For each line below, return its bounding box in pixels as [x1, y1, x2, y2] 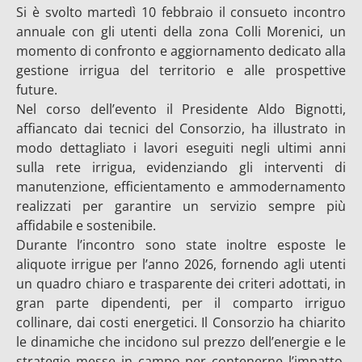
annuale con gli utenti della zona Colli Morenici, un [16, 23, 346, 40]
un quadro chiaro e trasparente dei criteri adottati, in [16, 275, 346, 293]
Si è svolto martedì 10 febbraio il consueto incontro [16, 3, 346, 21]
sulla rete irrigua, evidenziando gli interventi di [16, 158, 346, 176]
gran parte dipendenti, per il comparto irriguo [16, 294, 346, 312]
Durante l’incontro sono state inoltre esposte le [16, 236, 346, 254]
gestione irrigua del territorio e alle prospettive [16, 61, 346, 79]
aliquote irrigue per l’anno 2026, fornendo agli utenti [16, 255, 346, 273]
